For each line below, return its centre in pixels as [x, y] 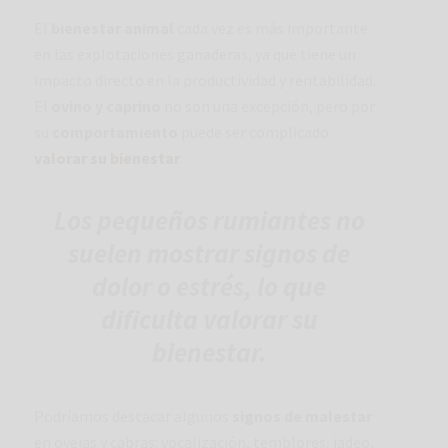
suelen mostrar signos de [209, 253]
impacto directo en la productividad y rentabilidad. [205, 80]
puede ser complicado [255, 132]
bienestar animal [112, 28]
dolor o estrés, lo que [209, 286]
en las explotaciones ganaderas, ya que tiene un [195, 54]
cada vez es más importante [271, 28]
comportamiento [116, 132]
